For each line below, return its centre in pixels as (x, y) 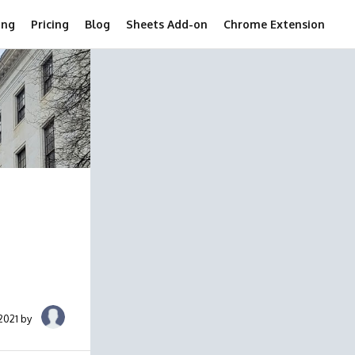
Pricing (50, 24)
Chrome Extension (274, 24)
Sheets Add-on (167, 24)
